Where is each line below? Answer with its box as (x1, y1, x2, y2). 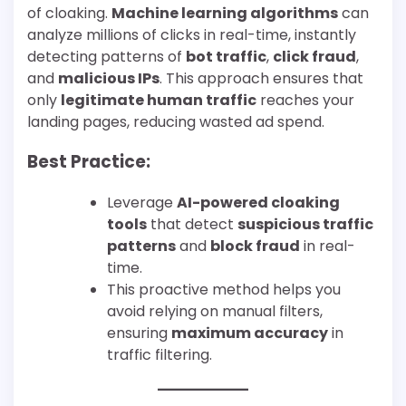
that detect (147, 214, 237, 236)
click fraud (273, 45, 356, 67)
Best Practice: (27, 150, 150, 175)
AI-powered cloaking (177, 192, 340, 214)
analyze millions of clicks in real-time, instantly (27, 24, 356, 45)
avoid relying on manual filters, (107, 301, 323, 323)
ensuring (107, 323, 171, 344)
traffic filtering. (107, 344, 212, 366)
